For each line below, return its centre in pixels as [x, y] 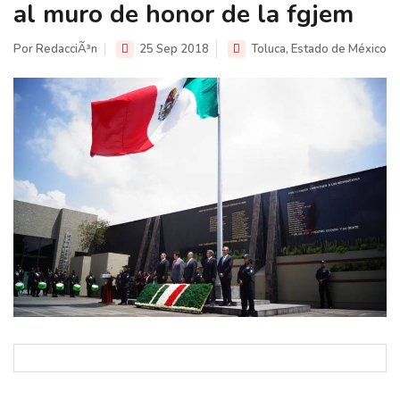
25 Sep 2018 [173, 50]
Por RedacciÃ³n [55, 50]
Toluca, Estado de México [317, 50]
